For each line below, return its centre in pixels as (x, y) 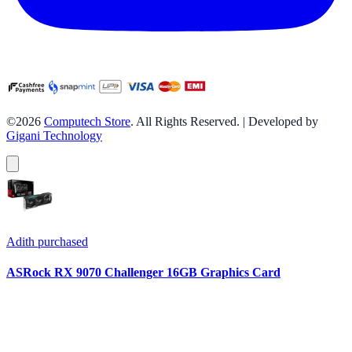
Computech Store (87, 121)
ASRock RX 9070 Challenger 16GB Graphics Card (143, 272)
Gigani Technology (54, 135)
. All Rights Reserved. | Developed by (224, 121)
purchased (61, 241)
